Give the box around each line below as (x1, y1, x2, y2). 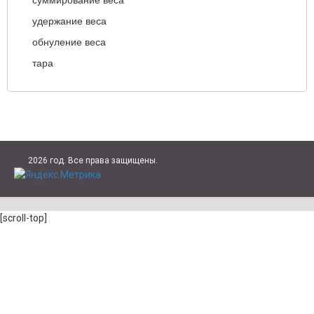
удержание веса (32, 15, 107, 27)
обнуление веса (32, 36, 106, 48)
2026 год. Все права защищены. (28, 156, 158, 165)
